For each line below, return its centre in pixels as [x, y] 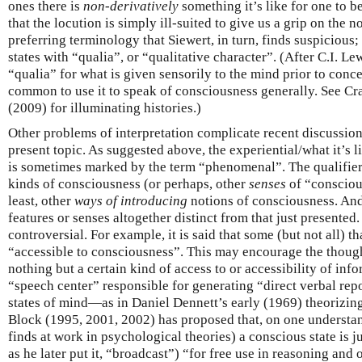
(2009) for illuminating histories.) [105, 107]
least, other [41, 200]
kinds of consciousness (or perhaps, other [128, 183]
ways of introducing [131, 200]
